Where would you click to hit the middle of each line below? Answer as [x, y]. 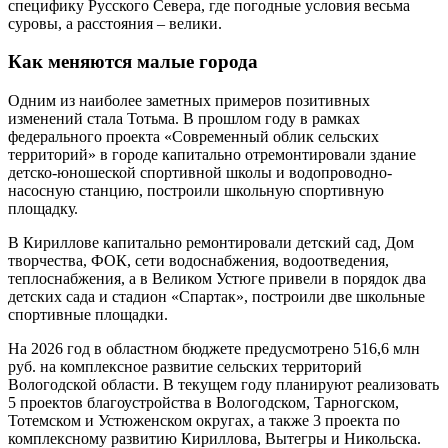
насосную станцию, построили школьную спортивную [196, 191]
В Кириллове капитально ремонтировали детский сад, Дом [211, 243]
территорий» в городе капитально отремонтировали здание [212, 155]
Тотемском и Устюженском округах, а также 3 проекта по [204, 421]
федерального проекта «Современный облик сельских [193, 137]
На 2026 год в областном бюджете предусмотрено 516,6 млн [214, 349]
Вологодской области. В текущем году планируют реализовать [223, 385]
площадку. [43, 209]
